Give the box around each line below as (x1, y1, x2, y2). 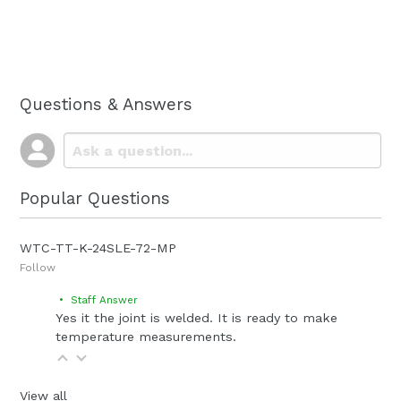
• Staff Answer (55, 294, 138, 307)
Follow (20, 261, 55, 275)
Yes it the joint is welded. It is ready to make (55, 311, 337, 326)
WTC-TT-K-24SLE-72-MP (20, 241, 176, 256)
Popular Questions (20, 188, 170, 209)
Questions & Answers (20, 93, 192, 115)
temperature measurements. (55, 329, 236, 345)
